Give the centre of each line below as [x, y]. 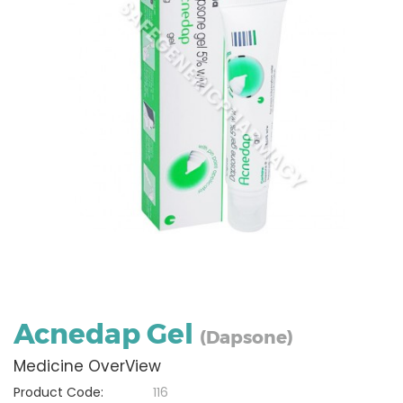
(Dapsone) [246, 337]
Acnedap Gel [107, 334]
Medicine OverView [87, 367]
